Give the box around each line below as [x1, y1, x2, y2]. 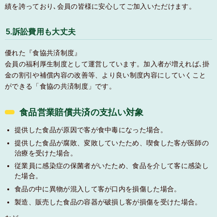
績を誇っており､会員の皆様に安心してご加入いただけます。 [5, 2, 196, 10]
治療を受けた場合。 [15, 149, 77, 157]
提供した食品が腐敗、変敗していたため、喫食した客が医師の [15, 139, 209, 147]
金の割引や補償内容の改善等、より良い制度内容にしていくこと [5, 71, 206, 79]
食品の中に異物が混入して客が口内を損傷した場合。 [15, 185, 181, 193]
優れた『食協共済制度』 [5, 48, 81, 57]
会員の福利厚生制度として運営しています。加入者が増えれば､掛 [5, 60, 210, 68]
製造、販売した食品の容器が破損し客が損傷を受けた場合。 [15, 198, 202, 206]
